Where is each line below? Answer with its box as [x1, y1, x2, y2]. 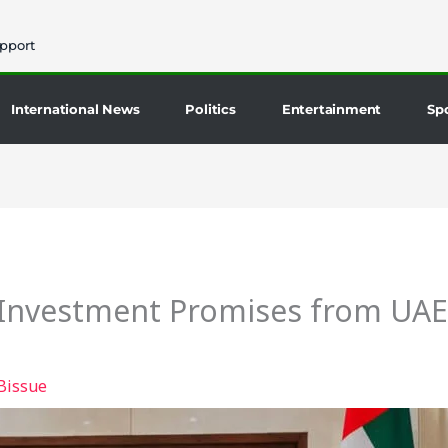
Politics [185, 101, 236, 117]
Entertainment [281, 101, 382, 117]
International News [11, 101, 140, 117]
